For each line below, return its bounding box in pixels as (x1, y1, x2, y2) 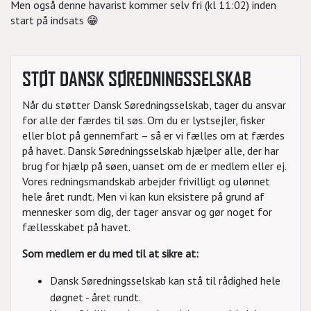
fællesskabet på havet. (22, 220, 131, 234)
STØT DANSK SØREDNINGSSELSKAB (22, 67, 251, 90)
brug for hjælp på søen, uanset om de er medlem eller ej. (22, 159, 286, 173)
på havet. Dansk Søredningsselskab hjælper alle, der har (22, 144, 279, 158)
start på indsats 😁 (10, 13, 99, 27)
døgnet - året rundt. (50, 290, 141, 304)
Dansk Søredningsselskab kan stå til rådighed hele (50, 274, 280, 287)
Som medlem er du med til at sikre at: (22, 246, 199, 260)
